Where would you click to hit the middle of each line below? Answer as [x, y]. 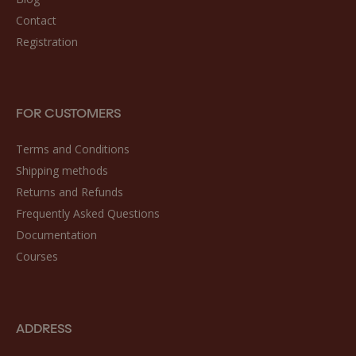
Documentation [56, 235]
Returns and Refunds [70, 192]
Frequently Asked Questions [88, 214]
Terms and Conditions [73, 149]
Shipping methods [62, 171]
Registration [47, 41]
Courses [37, 257]
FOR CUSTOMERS [68, 112]
